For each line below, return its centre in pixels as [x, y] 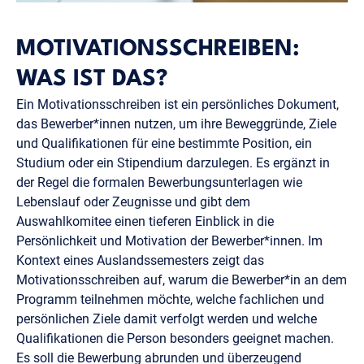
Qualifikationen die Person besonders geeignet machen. [175, 338]
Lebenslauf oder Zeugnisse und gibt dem [133, 201]
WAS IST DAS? [92, 79]
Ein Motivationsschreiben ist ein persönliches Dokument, [178, 104]
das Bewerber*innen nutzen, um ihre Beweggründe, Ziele [176, 123]
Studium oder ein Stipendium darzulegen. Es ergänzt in [173, 162]
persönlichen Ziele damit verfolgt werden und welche [167, 318]
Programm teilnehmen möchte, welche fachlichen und [170, 299]
